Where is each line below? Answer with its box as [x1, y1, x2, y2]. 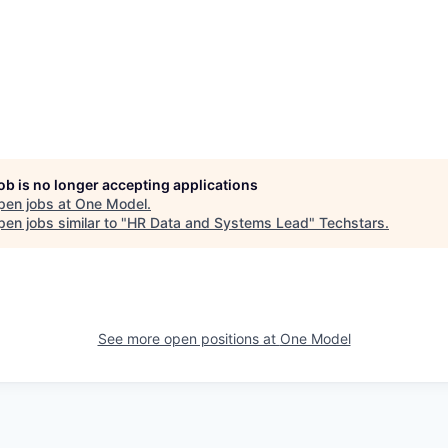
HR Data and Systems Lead [127, 214, 309, 231]
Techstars [319, 214, 385, 231]
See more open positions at [97, 330, 280, 347]
